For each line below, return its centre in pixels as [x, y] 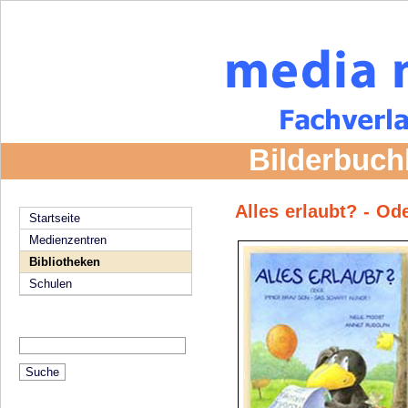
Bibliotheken [65, 262]
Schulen [51, 284]
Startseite [55, 218]
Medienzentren [68, 240]
